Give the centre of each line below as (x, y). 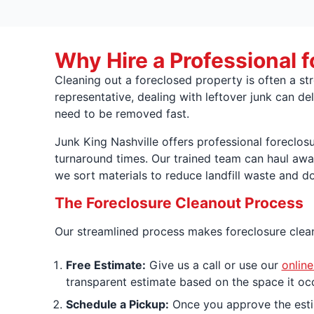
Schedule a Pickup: (117, 304)
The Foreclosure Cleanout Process (179, 203)
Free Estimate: (105, 265)
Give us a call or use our (213, 265)
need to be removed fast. (122, 113)
